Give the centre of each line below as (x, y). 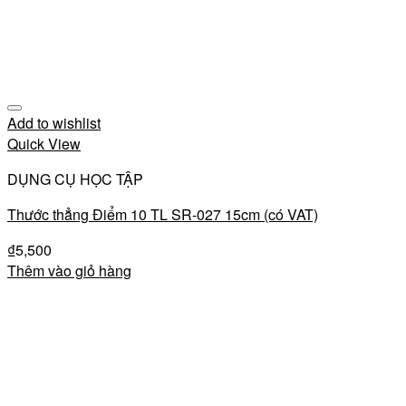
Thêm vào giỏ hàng (69, 271)
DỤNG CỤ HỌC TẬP (75, 179)
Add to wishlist (54, 123)
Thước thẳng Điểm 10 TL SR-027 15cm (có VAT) (163, 214)
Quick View (44, 144)
